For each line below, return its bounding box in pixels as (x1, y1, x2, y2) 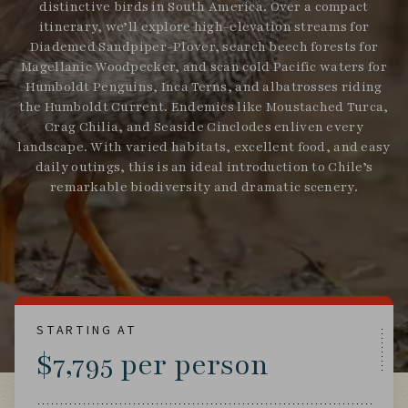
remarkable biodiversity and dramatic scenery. (50, 178, 358, 196)
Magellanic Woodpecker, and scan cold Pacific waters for (21, 57, 387, 76)
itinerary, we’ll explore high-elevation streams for (38, 17, 370, 36)
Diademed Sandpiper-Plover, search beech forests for (29, 37, 379, 56)
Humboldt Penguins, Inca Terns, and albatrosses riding (25, 77, 382, 96)
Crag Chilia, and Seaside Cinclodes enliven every (45, 117, 363, 136)
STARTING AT (36, 321, 138, 340)
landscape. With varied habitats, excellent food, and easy (17, 138, 391, 156)
